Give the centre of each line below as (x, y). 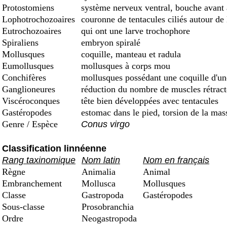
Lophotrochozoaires (40, 19)
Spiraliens (22, 43)
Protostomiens (29, 8)
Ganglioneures (30, 89)
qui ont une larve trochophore (134, 31)
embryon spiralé (109, 43)
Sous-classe (25, 207)
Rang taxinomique (39, 160)
